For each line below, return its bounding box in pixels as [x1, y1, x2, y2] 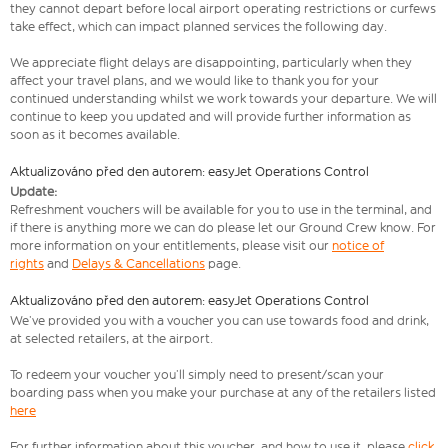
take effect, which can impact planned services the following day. [10, 19, 387, 35]
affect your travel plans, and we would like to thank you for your [10, 73, 379, 89]
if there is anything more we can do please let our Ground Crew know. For [10, 220, 436, 236]
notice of [332, 238, 384, 254]
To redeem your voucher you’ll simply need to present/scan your [10, 367, 384, 383]
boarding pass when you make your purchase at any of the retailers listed [10, 385, 436, 401]
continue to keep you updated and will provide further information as [10, 109, 411, 125]
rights [10, 256, 44, 272]
